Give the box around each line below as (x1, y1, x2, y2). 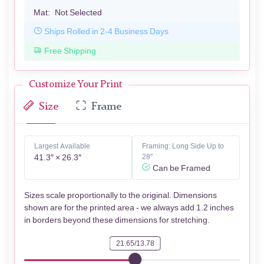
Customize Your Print (29, 80, 123, 90)
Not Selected (55, 8, 102, 18)
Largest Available (34, 142, 90, 151)
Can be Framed (153, 163, 210, 174)
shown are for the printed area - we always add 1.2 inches (24, 203, 234, 213)
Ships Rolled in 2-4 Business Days (44, 26, 169, 37)
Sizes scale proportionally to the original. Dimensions (24, 190, 217, 201)
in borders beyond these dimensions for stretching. (24, 215, 210, 226)
